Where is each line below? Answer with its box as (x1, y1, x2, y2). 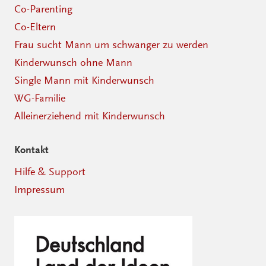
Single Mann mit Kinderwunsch (14, 74, 154, 86)
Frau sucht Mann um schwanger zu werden (14, 38, 208, 50)
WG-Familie (14, 91, 65, 104)
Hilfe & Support (14, 165, 85, 178)
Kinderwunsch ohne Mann (14, 56, 132, 68)
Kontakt (14, 144, 49, 157)
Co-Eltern (14, 20, 56, 33)
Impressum (14, 183, 65, 195)
